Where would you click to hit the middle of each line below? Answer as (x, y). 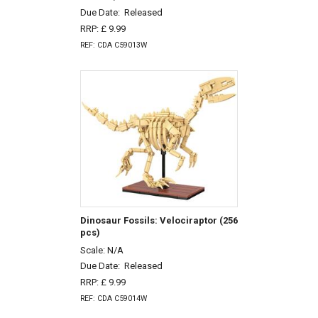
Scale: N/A (102, 250)
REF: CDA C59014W (113, 298)
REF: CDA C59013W (113, 45)
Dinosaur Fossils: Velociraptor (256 (159, 220)
